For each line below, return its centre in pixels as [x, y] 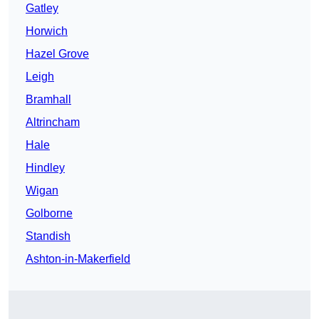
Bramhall [48, 100]
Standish [48, 236]
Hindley [45, 168]
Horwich [47, 31]
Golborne [49, 214]
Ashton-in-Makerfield [78, 259]
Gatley [42, 9]
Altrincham [53, 122]
